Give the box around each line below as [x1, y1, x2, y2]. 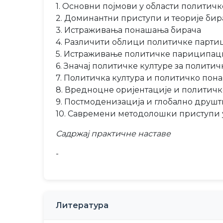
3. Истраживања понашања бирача [56, 25, 201, 35]
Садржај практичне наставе [56, 129, 171, 138]
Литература [56, 201, 109, 210]
